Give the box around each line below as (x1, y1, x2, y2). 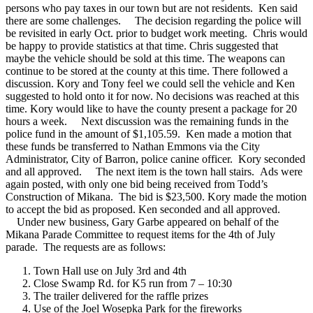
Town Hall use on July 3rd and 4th (34, 264, 187, 277)
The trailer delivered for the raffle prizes (34, 289, 208, 302)
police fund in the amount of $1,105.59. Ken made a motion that (6, 127, 291, 140)
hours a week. (6, 115, 67, 127)
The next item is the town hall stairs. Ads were (85, 165, 303, 177)
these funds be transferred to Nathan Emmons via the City (6, 140, 260, 152)
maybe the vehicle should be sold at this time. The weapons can (6, 52, 285, 64)
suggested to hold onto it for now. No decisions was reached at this (6, 89, 299, 102)
